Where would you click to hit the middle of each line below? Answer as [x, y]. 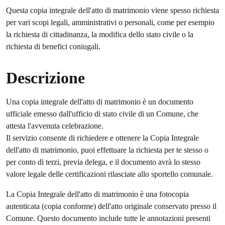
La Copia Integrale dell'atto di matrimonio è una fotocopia [97, 194]
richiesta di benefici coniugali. [53, 46]
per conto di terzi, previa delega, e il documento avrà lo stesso [103, 162]
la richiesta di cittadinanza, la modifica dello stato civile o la [100, 34]
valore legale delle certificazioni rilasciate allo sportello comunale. [109, 174]
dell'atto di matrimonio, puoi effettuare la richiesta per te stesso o [107, 150]
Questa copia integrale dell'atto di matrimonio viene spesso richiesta [113, 10]
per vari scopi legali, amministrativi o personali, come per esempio [110, 22]
